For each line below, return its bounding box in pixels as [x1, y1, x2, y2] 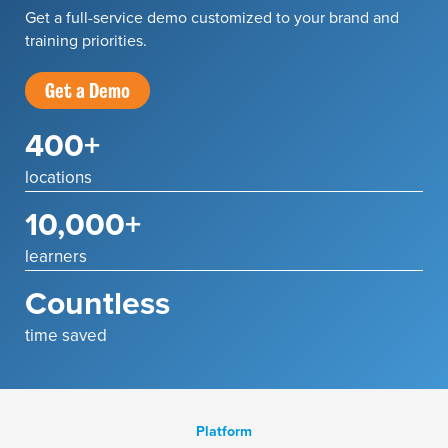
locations [25, 164, 92, 190]
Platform [196, 420, 252, 442]
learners [25, 243, 87, 269]
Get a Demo [45, 77, 130, 103]
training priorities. [25, 28, 147, 52]
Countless [25, 278, 170, 327]
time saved [25, 322, 107, 348]
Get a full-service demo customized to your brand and [25, 5, 399, 29]
